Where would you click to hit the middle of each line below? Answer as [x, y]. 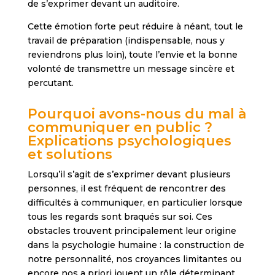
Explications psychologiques [129, 141]
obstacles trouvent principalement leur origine [132, 231]
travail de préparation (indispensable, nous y [126, 41]
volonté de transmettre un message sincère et [131, 69]
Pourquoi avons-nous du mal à [137, 114]
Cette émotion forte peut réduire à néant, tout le [135, 27]
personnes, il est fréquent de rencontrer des [126, 189]
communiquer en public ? [120, 128]
